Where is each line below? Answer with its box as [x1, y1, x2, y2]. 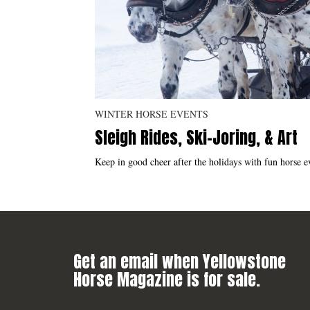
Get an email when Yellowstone [73, 248, 286, 274]
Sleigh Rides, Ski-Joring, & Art [95, 125, 298, 150]
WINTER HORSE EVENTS [95, 107, 208, 120]
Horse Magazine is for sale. [73, 266, 260, 292]
